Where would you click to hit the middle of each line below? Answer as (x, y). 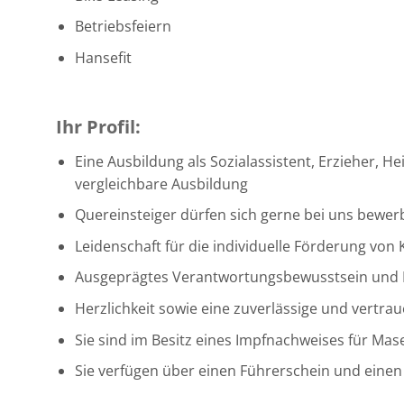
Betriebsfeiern (123, 27)
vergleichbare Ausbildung (161, 184)
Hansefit (103, 57)
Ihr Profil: (98, 126)
